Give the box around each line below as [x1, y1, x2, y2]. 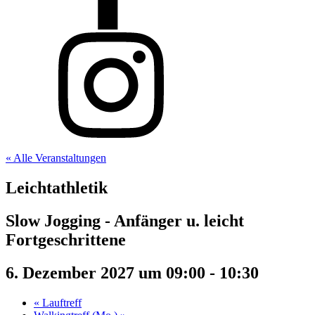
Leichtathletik [6, 178, 108, 197]
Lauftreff [39, 296, 82, 309]
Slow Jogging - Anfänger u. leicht [6, 211, 244, 230]
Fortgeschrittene [6, 230, 126, 249]
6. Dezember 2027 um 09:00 [6, 263, 205, 282]
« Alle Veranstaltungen [6, 152, 106, 164]
